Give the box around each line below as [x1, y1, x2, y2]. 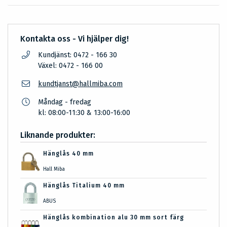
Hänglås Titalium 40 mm [43, 182, 125, 190]
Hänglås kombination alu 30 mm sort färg [43, 214, 184, 221]
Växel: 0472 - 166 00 [38, 61, 103, 70]
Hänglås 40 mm [43, 150, 94, 158]
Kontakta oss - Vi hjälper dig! [20, 34, 129, 44]
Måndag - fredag [38, 98, 91, 107]
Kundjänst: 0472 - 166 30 [38, 51, 117, 60]
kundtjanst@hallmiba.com [38, 80, 123, 89]
